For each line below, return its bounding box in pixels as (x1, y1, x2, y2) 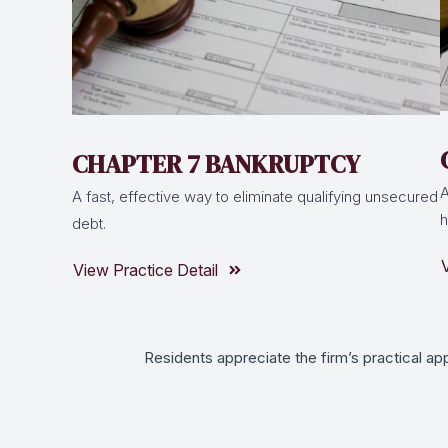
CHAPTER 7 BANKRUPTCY (72, 147, 360, 182)
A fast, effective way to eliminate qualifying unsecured (72, 187, 438, 207)
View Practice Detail (73, 260, 218, 281)
